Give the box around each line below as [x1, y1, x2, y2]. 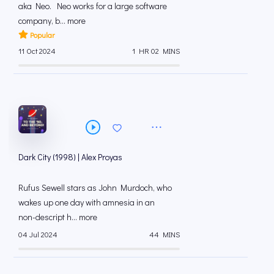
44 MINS [149, 229, 180, 239]
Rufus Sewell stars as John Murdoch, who [18, 182, 172, 194]
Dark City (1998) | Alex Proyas [18, 151, 122, 163]
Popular [29, 29, 54, 40]
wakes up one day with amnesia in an [18, 196, 155, 209]
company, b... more [18, 14, 86, 26]
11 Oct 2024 [18, 45, 56, 56]
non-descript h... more [18, 211, 97, 223]
